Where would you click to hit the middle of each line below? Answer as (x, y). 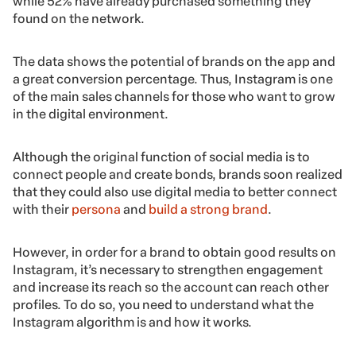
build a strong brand (208, 210)
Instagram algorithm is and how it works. (132, 323)
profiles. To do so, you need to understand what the (163, 305)
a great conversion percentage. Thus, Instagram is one (173, 79)
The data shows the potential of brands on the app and (174, 62)
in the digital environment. (91, 114)
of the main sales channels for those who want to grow (174, 97)
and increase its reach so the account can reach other (171, 288)
